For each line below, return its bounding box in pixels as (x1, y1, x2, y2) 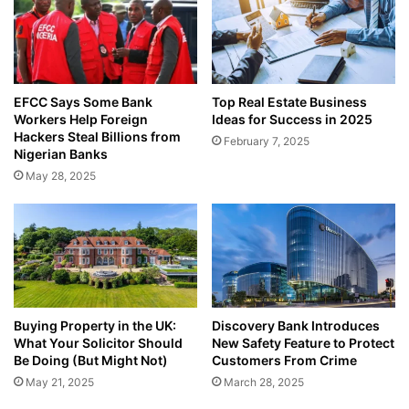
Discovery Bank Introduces (212, 317, 380, 333)
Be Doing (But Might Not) (14, 351, 168, 368)
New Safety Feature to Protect (212, 334, 394, 351)
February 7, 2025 (224, 134, 309, 149)
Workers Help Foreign (14, 111, 148, 128)
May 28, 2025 (26, 169, 96, 184)
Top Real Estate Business (212, 94, 367, 110)
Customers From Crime (212, 351, 357, 368)
